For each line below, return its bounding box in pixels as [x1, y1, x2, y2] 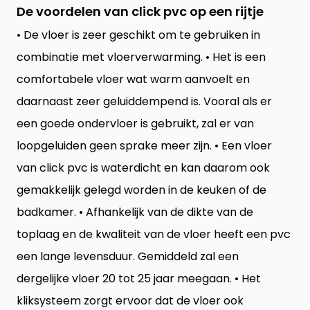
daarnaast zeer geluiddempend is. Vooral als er [17, 93, 272, 109]
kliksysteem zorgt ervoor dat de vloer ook [17, 292, 244, 309]
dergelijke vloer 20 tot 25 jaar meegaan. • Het [17, 270, 261, 286]
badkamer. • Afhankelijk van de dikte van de [17, 203, 253, 220]
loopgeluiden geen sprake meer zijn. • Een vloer [17, 137, 272, 154]
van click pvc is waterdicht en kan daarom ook [17, 159, 270, 176]
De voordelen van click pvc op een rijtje [17, 2, 264, 20]
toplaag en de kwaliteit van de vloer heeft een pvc [17, 226, 291, 242]
